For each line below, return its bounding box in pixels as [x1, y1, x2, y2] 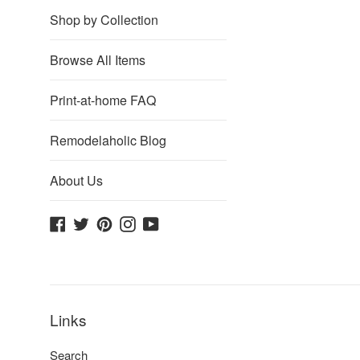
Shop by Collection [50, 10, 158, 29]
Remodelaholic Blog [50, 131, 166, 149]
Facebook [65, 213, 117, 230]
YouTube [158, 213, 204, 230]
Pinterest [112, 213, 158, 230]
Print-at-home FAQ [50, 91, 156, 109]
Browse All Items [50, 51, 145, 69]
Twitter [88, 213, 123, 230]
